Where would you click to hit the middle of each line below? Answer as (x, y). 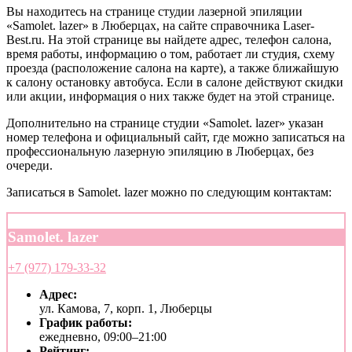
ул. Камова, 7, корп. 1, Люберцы (126, 308)
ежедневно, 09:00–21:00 (103, 336)
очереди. (29, 166)
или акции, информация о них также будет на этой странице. (170, 97)
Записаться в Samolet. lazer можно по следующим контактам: (169, 192)
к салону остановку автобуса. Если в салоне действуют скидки (175, 82)
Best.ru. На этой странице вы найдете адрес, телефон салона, (169, 40)
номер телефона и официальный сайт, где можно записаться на (176, 137)
